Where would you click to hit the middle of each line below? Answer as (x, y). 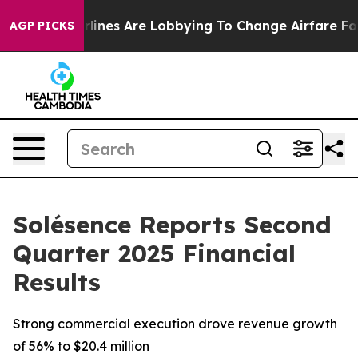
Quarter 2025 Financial (154, 253)
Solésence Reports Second (172, 225)
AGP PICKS (42, 26)
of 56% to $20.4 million (81, 346)
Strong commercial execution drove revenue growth (175, 324)
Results (57, 282)
